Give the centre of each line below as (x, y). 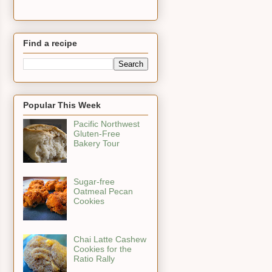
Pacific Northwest (106, 124)
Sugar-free (94, 182)
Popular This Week (62, 105)
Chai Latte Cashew (110, 240)
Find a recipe (50, 43)
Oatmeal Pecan (103, 192)
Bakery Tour (96, 144)
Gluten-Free (97, 134)
